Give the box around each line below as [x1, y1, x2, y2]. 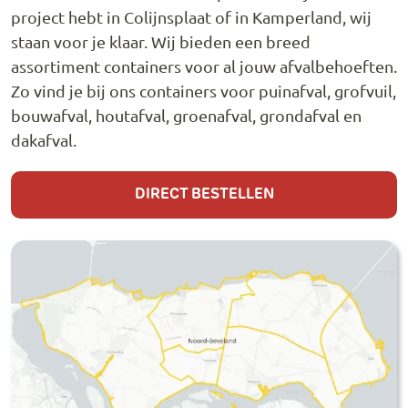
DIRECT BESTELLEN [134, 188, 274, 203]
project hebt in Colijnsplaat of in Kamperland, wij [11, 6, 372, 26]
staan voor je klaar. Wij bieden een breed [11, 31, 311, 51]
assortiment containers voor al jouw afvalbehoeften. [11, 56, 397, 76]
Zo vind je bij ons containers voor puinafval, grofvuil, [11, 80, 396, 100]
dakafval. [11, 129, 76, 149]
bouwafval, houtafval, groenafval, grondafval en [11, 105, 362, 125]
